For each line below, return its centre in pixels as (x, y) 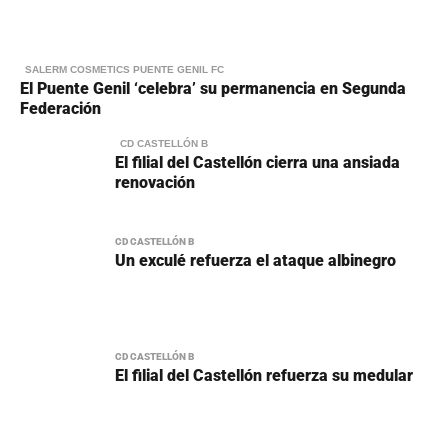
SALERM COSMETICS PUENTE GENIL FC (124, 70)
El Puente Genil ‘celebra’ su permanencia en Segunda (213, 89)
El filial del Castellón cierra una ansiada (257, 163)
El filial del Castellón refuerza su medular (264, 376)
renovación (155, 183)
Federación (60, 109)
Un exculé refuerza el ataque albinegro (255, 261)
